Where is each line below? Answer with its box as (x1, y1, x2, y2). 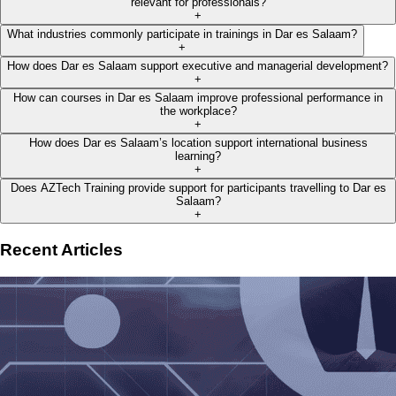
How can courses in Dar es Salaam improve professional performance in (13, 91, 383, 105)
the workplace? (159, 104, 237, 118)
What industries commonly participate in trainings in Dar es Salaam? (7, 27, 357, 42)
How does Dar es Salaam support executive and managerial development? (7, 59, 388, 73)
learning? (175, 149, 221, 164)
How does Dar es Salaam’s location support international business (28, 136, 368, 150)
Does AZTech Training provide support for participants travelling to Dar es (10, 181, 386, 195)
